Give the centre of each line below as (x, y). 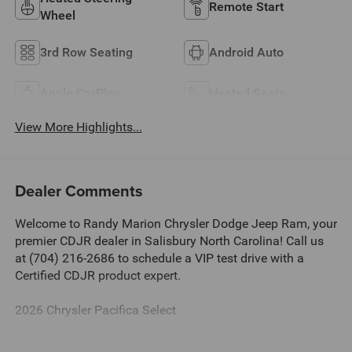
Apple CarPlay (80, 93)
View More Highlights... (78, 126)
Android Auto (246, 53)
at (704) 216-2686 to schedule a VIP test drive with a (159, 258)
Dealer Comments (79, 191)
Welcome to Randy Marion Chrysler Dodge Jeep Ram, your (176, 224)
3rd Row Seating (86, 53)
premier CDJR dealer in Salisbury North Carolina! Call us (169, 241)
